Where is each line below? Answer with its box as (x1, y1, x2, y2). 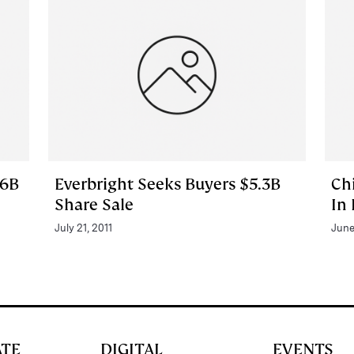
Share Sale (54, 194, 134, 215)
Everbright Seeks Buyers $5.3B (54, 173, 281, 194)
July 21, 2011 (54, 221, 112, 234)
